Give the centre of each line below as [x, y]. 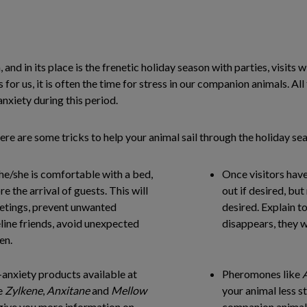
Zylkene [24, 290]
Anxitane [68, 290]
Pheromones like [262, 274]
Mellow [129, 290]
